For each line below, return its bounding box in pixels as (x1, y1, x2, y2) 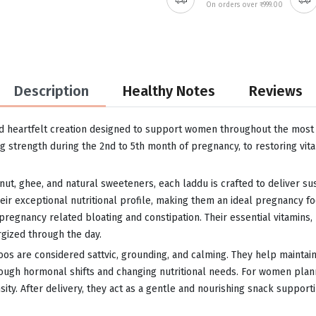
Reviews (248, 83, 303, 100)
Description (13, 83, 89, 100)
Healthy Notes (122, 83, 215, 100)
